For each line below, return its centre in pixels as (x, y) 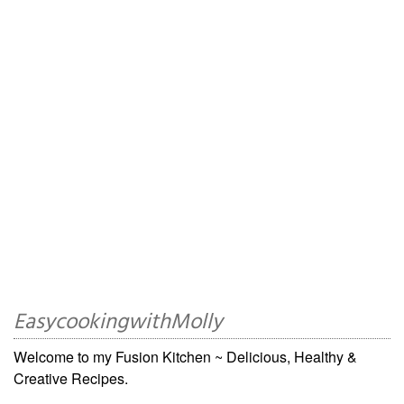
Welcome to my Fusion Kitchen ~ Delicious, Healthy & (185, 357)
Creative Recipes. (71, 379)
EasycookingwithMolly (118, 323)
